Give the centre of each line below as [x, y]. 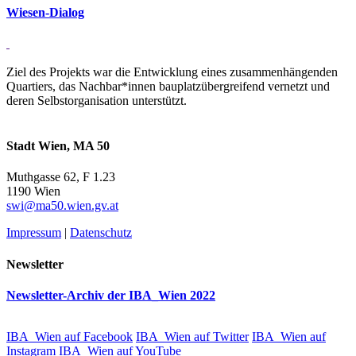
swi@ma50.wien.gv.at [62, 206]
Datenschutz [101, 233]
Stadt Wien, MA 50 [58, 146]
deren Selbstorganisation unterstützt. [97, 100]
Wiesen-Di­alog [45, 12]
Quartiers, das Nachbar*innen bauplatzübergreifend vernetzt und [168, 86]
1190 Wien [35, 192]
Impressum [34, 233]
